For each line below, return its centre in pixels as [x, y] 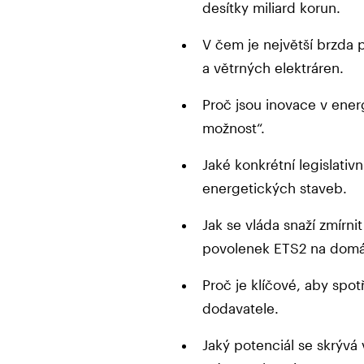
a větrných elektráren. [273, 67]
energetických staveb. [274, 187]
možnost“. [233, 127]
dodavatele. [240, 308]
